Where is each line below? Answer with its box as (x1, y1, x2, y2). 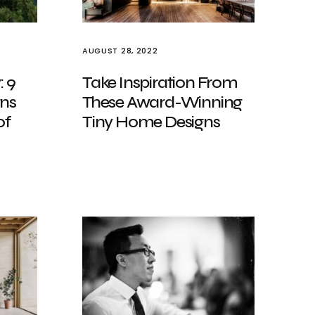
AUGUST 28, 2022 (82, 45, 158, 56)
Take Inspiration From (82, 72, 238, 93)
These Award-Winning (82, 92, 243, 112)
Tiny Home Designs (82, 112, 220, 132)
